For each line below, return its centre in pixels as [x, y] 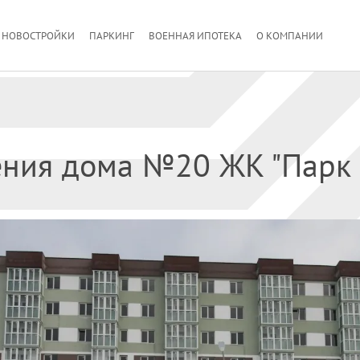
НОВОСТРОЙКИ [38, 36]
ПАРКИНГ [112, 36]
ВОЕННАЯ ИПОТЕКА [195, 36]
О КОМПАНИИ [290, 36]
